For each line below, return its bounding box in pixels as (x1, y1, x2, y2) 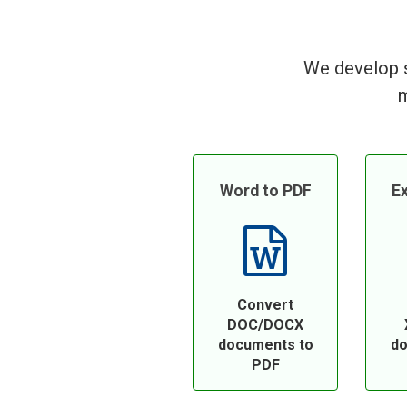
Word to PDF (219, 182, 312, 200)
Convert (237, 296, 293, 313)
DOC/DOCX (227, 316, 303, 333)
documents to (217, 336, 313, 353)
